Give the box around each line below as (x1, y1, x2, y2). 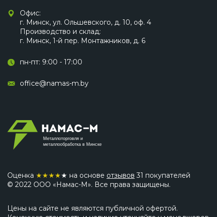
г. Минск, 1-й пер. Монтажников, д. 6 (20, 36, 145, 45)
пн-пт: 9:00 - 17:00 (20, 58, 82, 66)
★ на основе (61, 171, 107, 180)
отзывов (107, 171, 135, 180)
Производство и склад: (20, 27, 101, 36)
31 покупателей (135, 171, 190, 180)
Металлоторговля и (43, 136, 83, 141)
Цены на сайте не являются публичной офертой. (7, 204, 178, 213)
